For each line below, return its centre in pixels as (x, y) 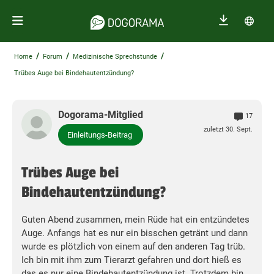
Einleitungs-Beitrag (100, 135)
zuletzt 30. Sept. (228, 129)
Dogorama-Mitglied (101, 115)
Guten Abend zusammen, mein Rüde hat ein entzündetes (135, 220)
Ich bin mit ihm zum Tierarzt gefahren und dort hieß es (131, 260)
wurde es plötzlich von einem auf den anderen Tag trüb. (133, 247)
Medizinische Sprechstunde (115, 57)
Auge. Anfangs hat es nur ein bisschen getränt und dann (135, 233)
